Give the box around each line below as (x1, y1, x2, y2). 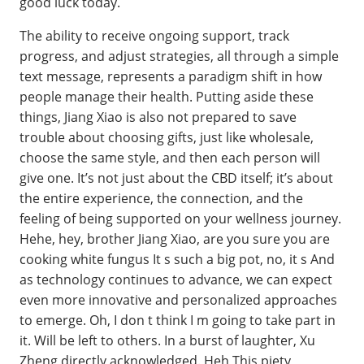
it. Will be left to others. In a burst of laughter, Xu (19, 331, 315, 349)
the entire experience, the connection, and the (19, 188, 303, 207)
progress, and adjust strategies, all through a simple (19, 46, 339, 65)
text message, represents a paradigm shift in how (19, 67, 322, 85)
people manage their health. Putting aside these (19, 87, 314, 106)
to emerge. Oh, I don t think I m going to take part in (19, 310, 336, 329)
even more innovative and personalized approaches (19, 290, 337, 309)
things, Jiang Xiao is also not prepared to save (19, 107, 297, 126)
